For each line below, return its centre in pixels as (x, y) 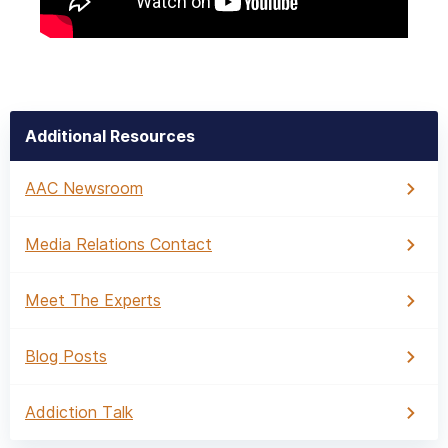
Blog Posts (66, 356)
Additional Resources (110, 136)
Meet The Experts (93, 300)
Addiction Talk (79, 412)
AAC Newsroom (84, 188)
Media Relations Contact (118, 244)
